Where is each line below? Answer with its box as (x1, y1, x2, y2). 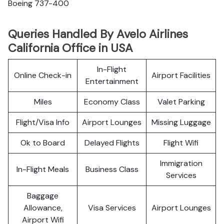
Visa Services (87, 202, 136, 213)
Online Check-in (14, 70, 71, 80)
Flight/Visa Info (16, 117, 69, 127)
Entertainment (85, 76, 138, 86)
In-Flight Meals (16, 164, 69, 174)
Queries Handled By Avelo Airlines (8, 26, 188, 41)
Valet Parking (157, 96, 205, 107)
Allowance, (23, 202, 62, 213)
